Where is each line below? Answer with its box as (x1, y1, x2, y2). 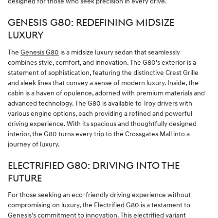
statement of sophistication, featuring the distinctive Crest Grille (8, 68, 199, 77)
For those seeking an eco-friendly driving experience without (8, 191, 191, 200)
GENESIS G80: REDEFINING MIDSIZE (8, 17, 174, 30)
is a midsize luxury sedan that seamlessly (59, 48, 180, 56)
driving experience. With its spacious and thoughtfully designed (8, 119, 197, 128)
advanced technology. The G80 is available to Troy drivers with (8, 99, 192, 108)
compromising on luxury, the (8, 201, 94, 210)
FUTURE (8, 172, 42, 185)
